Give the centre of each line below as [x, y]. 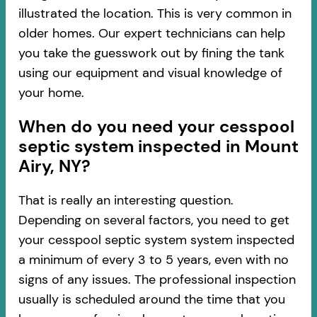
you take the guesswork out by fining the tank [151, 53]
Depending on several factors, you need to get [154, 220]
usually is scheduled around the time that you [151, 299]
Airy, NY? [54, 166]
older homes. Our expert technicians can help [151, 34]
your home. [51, 93]
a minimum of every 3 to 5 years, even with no [153, 259]
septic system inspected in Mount [158, 146]
